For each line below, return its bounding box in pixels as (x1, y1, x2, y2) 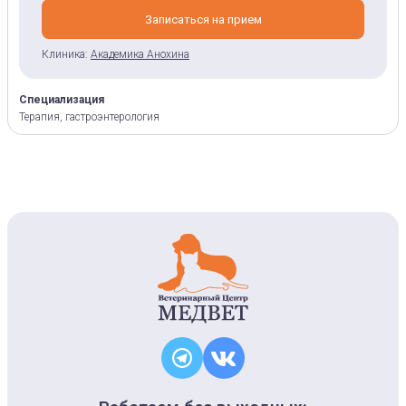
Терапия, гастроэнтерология (19, 111, 159, 123)
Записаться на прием (144, 12, 262, 26)
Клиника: (42, 48, 88, 61)
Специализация (19, 93, 104, 106)
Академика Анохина (91, 48, 189, 61)
